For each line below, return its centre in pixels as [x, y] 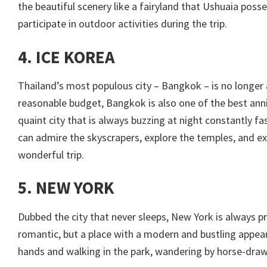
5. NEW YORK [66, 188]
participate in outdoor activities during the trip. [122, 24]
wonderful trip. [51, 155]
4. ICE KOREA [66, 57]
